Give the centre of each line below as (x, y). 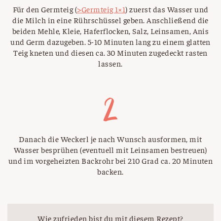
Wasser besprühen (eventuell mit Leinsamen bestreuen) (110, 150)
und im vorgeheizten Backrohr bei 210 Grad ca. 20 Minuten (110, 161)
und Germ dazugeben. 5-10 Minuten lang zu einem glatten (110, 42)
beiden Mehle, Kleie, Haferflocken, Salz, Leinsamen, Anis (110, 31)
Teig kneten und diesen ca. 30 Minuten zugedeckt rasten (110, 53)
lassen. (110, 63)
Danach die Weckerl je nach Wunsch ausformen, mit (110, 139)
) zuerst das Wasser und (167, 9)
